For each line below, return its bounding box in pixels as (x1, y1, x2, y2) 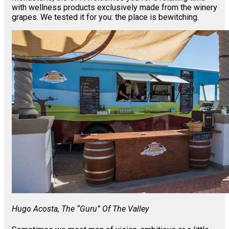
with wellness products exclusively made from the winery (12, 2, 217, 12)
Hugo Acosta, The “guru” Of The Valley (12, 204, 149, 214)
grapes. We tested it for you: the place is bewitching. (12, 12, 199, 22)
